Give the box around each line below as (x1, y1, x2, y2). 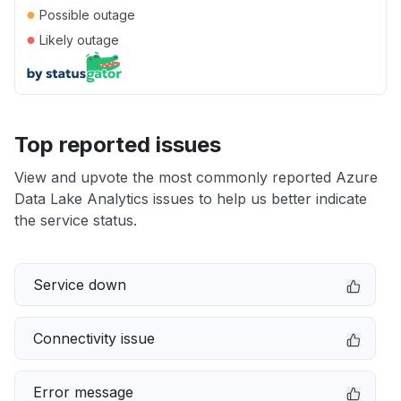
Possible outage (36, 7, 135, 22)
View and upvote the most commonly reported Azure (14, 168, 378, 186)
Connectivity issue (33, 329, 155, 347)
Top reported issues (14, 132, 221, 158)
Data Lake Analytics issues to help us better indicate (14, 190, 367, 208)
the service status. (14, 211, 137, 229)
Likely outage (36, 32, 119, 47)
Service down (33, 276, 126, 294)
